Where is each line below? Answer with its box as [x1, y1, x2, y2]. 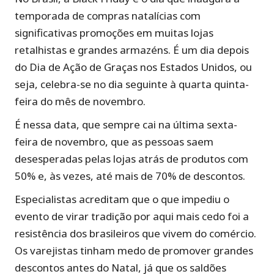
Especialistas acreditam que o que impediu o [15, 192, 229, 206]
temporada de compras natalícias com [15, 9, 201, 23]
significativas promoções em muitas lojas [15, 26, 213, 40]
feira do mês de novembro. [15, 94, 146, 108]
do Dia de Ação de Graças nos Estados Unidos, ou [15, 60, 252, 74]
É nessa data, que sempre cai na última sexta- [15, 117, 237, 131]
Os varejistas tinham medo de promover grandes [15, 243, 253, 257]
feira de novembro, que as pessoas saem [15, 135, 213, 149]
